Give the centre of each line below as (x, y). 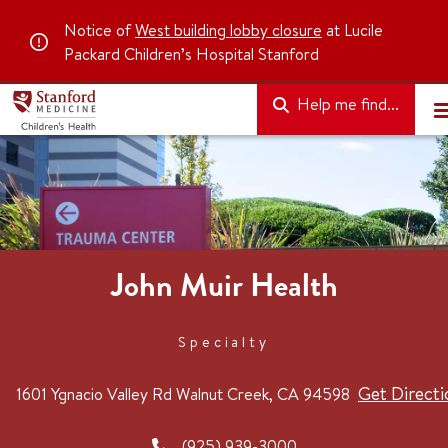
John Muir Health (224, 285)
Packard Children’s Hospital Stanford (191, 54)
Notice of (99, 30)
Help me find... (346, 104)
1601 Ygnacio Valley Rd (96, 394)
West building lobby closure (228, 30)
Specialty (224, 342)
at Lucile (352, 30)
